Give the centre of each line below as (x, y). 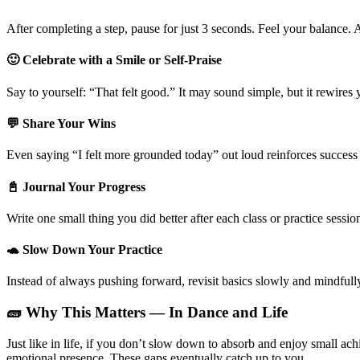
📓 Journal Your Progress (76, 186)
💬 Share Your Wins (61, 123)
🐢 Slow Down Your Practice (84, 250)
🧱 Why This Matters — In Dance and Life (147, 313)
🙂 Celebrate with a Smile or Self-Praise (114, 60)
